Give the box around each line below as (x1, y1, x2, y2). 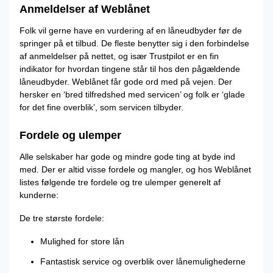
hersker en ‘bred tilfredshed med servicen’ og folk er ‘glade (19, 90, 245, 99)
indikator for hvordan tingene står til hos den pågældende (19, 64, 240, 74)
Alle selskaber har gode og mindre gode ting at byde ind (19, 152, 235, 161)
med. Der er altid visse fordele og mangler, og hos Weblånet (19, 165, 251, 174)
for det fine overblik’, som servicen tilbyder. (19, 102, 183, 112)
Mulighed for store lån (40, 236, 124, 246)
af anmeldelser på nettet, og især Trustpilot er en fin (19, 51, 219, 61)
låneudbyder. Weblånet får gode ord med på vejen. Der (19, 77, 232, 87)
